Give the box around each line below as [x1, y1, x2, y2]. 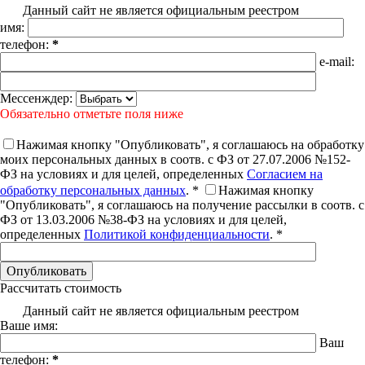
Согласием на [247, 167, 323, 181]
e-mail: [319, 55, 354, 68]
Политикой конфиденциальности [84, 227, 270, 241]
